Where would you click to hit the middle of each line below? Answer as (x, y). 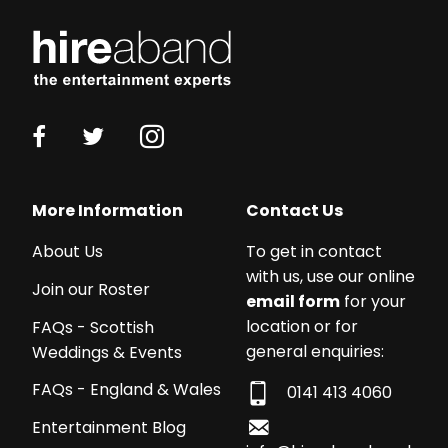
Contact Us (294, 211)
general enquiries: (315, 352)
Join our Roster (91, 289)
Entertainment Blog (109, 428)
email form (293, 302)
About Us (67, 252)
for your (373, 302)
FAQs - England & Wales (126, 390)
